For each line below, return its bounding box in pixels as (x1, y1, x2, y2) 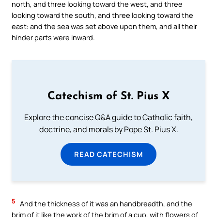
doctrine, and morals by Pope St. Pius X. (39, 124, 178, 135)
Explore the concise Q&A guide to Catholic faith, (24, 112, 193, 123)
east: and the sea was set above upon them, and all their (12, 21, 197, 31)
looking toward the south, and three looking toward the (12, 10, 193, 20)
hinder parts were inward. (12, 32, 95, 43)
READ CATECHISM (74, 149, 143, 159)
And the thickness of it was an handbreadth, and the (18, 199, 192, 209)
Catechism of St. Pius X (47, 91, 170, 103)
